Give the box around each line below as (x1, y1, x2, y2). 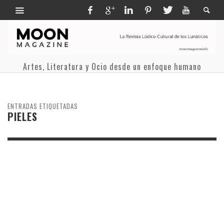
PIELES (7, 108, 37, 124)
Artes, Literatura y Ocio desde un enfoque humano (23, 60, 201, 72)
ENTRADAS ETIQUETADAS (7, 100, 78, 111)
